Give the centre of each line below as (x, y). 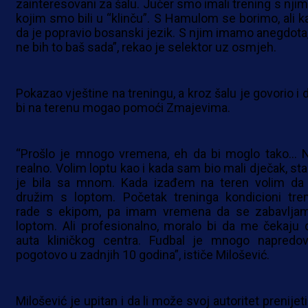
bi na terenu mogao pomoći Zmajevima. (123, 108)
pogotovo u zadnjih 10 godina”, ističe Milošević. (143, 255)
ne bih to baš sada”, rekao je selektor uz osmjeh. (146, 47)
